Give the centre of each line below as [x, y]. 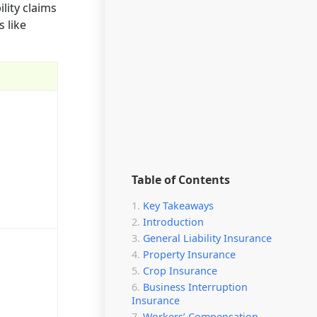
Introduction [173, 221]
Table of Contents [181, 179]
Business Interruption [195, 287]
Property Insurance [189, 254]
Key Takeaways [178, 205]
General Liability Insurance [207, 238]
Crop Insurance [180, 270]
